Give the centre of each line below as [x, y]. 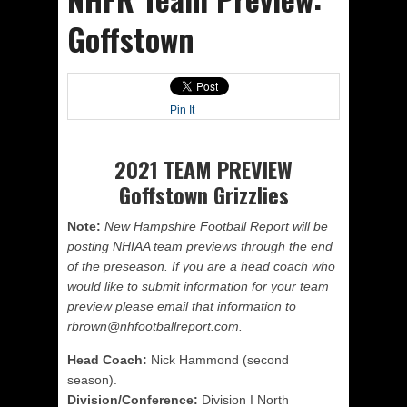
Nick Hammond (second [218, 360]
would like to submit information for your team [198, 286]
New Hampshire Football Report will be [216, 226]
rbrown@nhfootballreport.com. [155, 326]
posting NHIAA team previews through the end [200, 246]
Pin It [182, 110]
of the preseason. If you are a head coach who [201, 266]
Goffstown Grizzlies [203, 194]
